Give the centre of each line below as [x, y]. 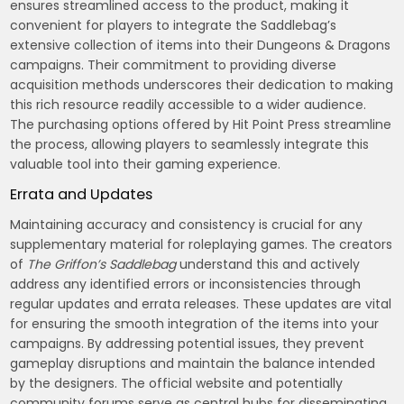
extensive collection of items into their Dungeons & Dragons [201, 45]
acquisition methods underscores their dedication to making [202, 84]
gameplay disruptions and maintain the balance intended [193, 363]
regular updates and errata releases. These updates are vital [201, 303]
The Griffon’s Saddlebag [102, 264]
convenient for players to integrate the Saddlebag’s [174, 25]
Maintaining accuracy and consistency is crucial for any [187, 224]
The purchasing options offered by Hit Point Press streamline [201, 124]
